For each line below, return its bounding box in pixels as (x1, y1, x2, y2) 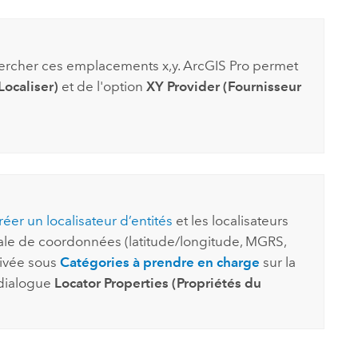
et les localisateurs (172, 213, 288, 229)
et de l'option (58, 78, 146, 94)
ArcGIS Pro (182, 57, 249, 74)
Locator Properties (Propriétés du (54, 275, 261, 292)
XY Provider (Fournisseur (145, 78, 301, 94)
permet (249, 57, 298, 74)
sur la (259, 254, 296, 271)
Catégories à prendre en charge (59, 254, 260, 271)
